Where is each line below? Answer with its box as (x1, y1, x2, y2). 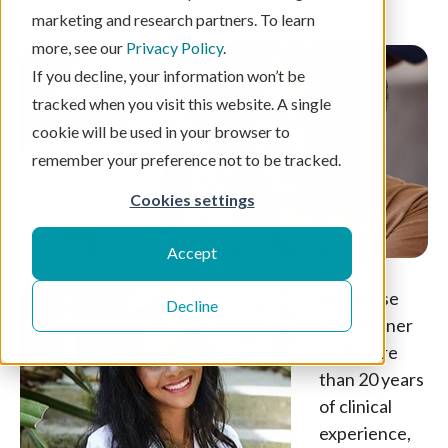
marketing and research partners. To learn (32, 10, 315, 29)
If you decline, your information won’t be (32, 66, 305, 85)
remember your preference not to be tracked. (32, 150, 341, 169)
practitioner (319, 314, 413, 337)
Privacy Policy (126, 38, 223, 57)
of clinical (319, 395, 392, 418)
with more (319, 341, 398, 364)
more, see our (32, 38, 126, 57)
